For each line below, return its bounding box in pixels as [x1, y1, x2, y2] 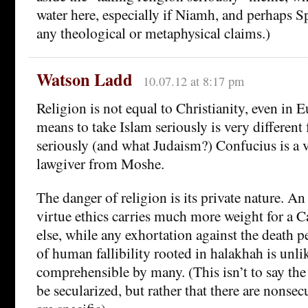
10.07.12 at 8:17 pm [142, 72, 244, 89]
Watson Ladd [36, 67, 133, 91]
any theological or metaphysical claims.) [36, 22, 270, 43]
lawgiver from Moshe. [36, 153, 164, 173]
